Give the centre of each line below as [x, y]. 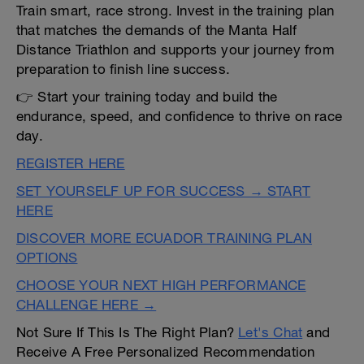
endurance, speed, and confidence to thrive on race [180, 116]
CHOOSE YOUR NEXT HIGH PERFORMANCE [161, 285]
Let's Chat [271, 332]
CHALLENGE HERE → [87, 305]
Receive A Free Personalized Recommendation [166, 352]
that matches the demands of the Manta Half [157, 30]
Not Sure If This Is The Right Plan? [128, 332]
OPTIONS [47, 258]
